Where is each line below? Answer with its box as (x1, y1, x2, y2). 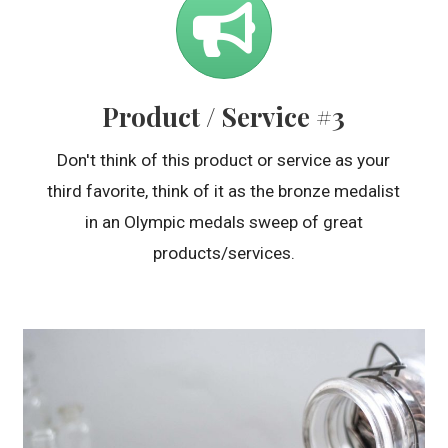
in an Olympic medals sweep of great (84, 212, 363, 233)
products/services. (152, 243, 295, 264)
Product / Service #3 (102, 99, 346, 135)
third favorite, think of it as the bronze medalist (47, 181, 401, 202)
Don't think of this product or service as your (57, 150, 391, 171)
